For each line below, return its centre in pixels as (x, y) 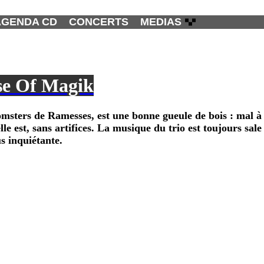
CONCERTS (99, 22)
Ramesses (70, 115)
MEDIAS (161, 22)
